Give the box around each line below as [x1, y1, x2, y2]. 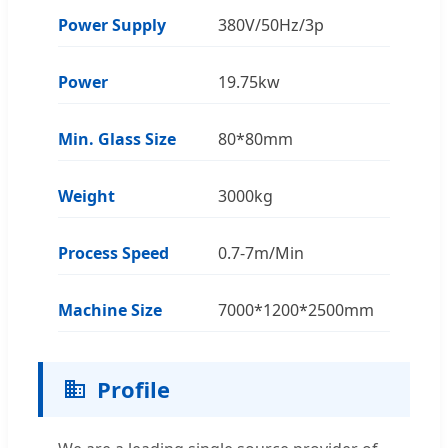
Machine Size [58, 298, 162, 321]
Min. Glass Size [58, 127, 176, 150]
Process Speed [58, 241, 169, 264]
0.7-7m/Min [218, 241, 304, 264]
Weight [58, 184, 115, 207]
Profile [97, 373, 170, 404]
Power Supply [58, 13, 166, 36]
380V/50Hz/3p [218, 13, 324, 36]
